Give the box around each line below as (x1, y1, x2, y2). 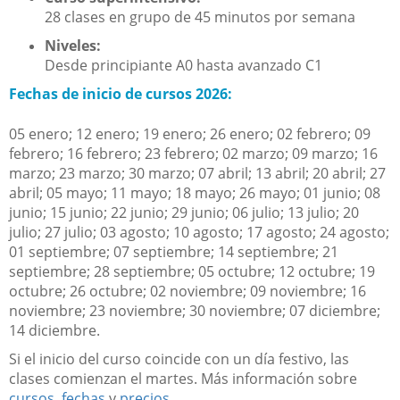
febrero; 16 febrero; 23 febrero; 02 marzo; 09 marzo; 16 (9, 144, 378, 164)
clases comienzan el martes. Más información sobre (9, 369, 357, 389)
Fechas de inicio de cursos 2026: (9, 84, 232, 104)
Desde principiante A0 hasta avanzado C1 (45, 55, 322, 76)
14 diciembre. (9, 321, 100, 341)
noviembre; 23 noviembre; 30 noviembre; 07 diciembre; (9, 301, 380, 321)
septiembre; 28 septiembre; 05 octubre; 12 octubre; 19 (9, 262, 375, 282)
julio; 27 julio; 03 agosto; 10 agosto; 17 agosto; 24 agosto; (9, 222, 389, 243)
